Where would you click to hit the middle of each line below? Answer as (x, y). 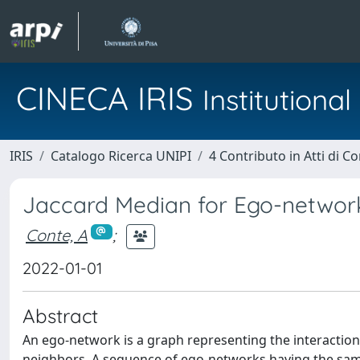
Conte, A (57, 235)
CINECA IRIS (109, 98)
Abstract (60, 316)
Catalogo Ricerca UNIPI (121, 156)
